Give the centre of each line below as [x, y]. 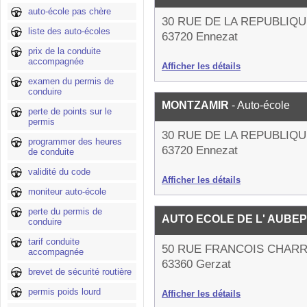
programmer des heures [75, 142]
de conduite [51, 152]
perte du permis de [65, 211]
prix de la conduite [64, 51]
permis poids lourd [64, 292]
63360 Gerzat [196, 264]
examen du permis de [71, 81]
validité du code [59, 172]
